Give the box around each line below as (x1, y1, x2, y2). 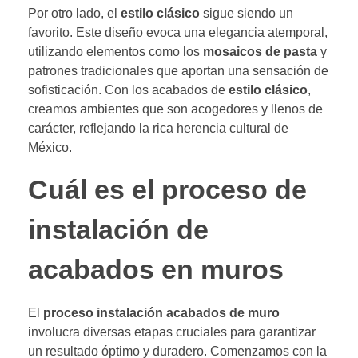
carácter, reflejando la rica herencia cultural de (28, 121, 288, 136)
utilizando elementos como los (28, 45, 203, 59)
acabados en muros (28, 255, 284, 285)
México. (28, 141, 72, 155)
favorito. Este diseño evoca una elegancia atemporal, (28, 26, 328, 40)
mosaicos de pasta (203, 45, 317, 59)
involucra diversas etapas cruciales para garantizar (28, 325, 316, 340)
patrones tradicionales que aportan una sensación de (28, 64, 328, 78)
